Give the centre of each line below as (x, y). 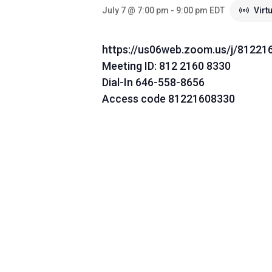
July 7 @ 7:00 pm (135, 10)
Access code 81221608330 (168, 99)
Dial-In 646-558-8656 (153, 82)
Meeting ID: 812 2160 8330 (166, 66)
